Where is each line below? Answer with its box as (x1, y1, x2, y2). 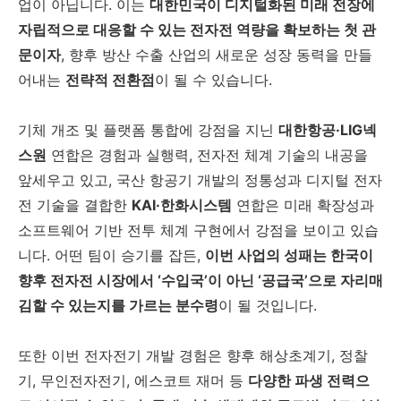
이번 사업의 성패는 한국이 (205, 245, 373, 264)
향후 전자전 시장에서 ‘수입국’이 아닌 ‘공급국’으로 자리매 (18, 270, 383, 289)
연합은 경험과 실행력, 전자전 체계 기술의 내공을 (47, 145, 368, 164)
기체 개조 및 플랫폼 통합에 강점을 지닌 (18, 120, 278, 139)
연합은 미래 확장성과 (232, 195, 374, 214)
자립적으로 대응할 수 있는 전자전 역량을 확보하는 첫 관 (18, 20, 376, 38)
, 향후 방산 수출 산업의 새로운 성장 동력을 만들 (61, 45, 372, 64)
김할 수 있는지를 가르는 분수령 (18, 295, 218, 314)
